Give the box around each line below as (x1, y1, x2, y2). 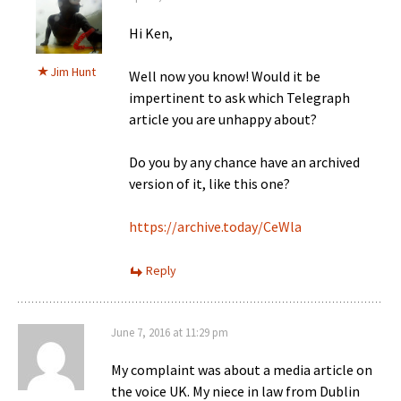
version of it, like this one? (129, 174, 290, 192)
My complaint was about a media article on (111, 360, 372, 379)
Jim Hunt (50, 63, 96, 80)
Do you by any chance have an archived (129, 152, 360, 171)
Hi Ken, (129, 23, 173, 42)
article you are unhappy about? (129, 109, 317, 128)
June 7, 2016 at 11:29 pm (111, 324, 228, 340)
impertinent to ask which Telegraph (129, 88, 350, 107)
